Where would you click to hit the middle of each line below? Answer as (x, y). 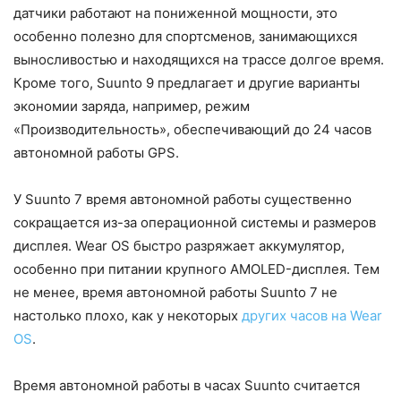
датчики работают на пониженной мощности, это (175, 13)
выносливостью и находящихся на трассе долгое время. (199, 59)
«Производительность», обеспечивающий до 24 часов (192, 129)
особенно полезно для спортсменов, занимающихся (185, 36)
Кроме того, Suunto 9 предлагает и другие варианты (187, 82)
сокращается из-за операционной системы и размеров (195, 222)
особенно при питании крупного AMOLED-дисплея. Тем (196, 269)
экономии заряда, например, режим (132, 106)
